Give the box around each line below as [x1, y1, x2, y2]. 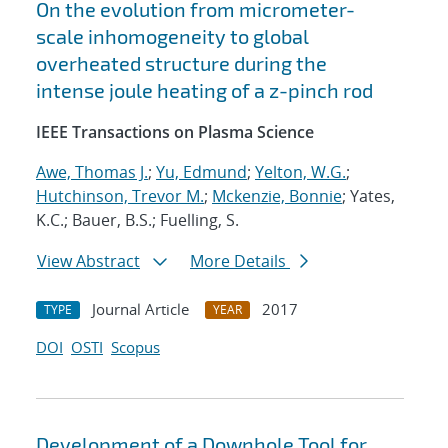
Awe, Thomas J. [36, 161, 148, 184]
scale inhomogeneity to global [36, 24, 309, 49]
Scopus [111, 337, 160, 358]
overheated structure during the [36, 51, 327, 76]
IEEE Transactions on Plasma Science [36, 121, 314, 144]
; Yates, [342, 185, 395, 208]
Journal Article [92, 299, 189, 320]
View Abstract [37, 250, 140, 273]
